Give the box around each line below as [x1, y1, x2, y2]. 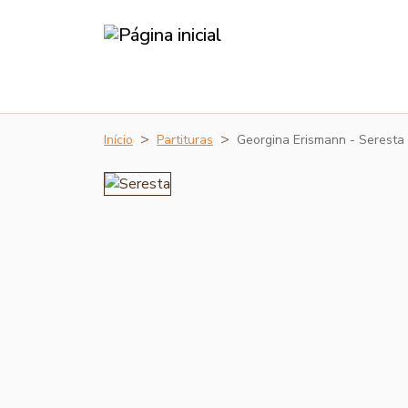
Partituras [157, 131, 213, 148]
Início [104, 131, 133, 148]
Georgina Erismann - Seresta [237, 131, 404, 148]
